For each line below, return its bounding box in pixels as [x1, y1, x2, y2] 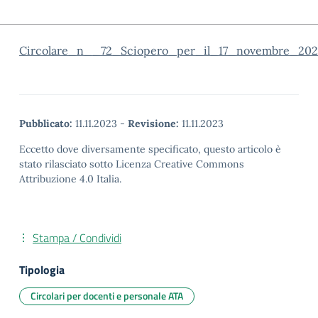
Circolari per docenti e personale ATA [31, 288, 183, 303]
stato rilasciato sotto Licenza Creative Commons [19, 158, 244, 170]
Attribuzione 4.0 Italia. [19, 172, 121, 185]
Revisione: [128, 117, 179, 130]
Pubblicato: [19, 117, 72, 130]
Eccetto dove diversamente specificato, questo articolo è [19, 143, 281, 155]
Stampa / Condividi [33, 229, 121, 246]
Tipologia [19, 261, 65, 278]
